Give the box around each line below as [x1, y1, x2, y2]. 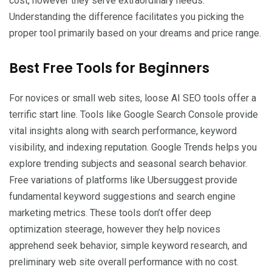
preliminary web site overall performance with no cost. [9, 256, 239, 268]
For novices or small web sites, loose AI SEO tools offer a [9, 92, 256, 104]
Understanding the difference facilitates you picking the [9, 11, 244, 23]
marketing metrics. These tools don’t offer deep [9, 207, 211, 219]
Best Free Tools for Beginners [9, 59, 209, 78]
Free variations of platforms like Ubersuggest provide [9, 174, 237, 186]
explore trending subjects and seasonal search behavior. [9, 158, 247, 170]
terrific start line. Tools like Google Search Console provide [9, 109, 258, 121]
